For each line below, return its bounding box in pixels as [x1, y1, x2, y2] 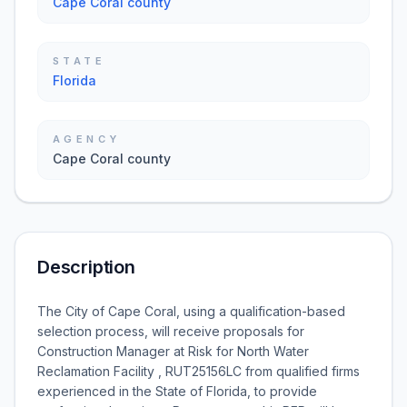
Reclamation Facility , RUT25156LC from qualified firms [37, 363, 360, 379]
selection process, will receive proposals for [37, 323, 304, 339]
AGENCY [53, 133, 121, 145]
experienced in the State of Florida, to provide [37, 383, 317, 399]
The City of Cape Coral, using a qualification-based [37, 303, 345, 319]
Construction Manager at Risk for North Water [37, 343, 309, 359]
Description [37, 256, 135, 278]
